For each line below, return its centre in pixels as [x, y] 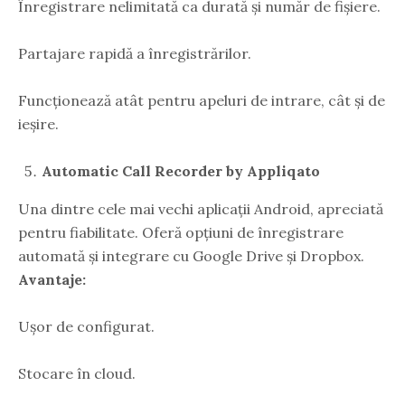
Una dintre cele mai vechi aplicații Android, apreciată [201, 208]
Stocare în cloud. [77, 373]
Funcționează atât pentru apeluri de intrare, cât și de [202, 100]
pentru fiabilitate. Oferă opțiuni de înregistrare [181, 232]
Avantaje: [52, 279]
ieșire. [38, 123]
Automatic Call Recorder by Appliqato [181, 170]
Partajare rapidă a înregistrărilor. [135, 53]
